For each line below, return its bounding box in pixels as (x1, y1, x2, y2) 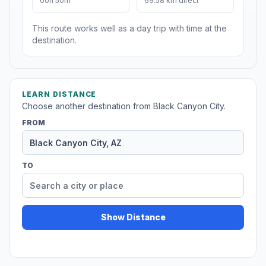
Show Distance (100, 212, 166, 223)
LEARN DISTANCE (22, 90, 97, 99)
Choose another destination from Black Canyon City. (22, 101, 226, 112)
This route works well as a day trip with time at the (32, 23, 227, 34)
